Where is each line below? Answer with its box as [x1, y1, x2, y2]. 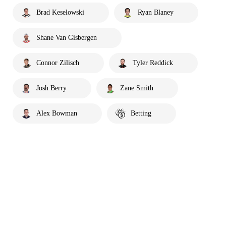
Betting [131, 109, 151, 118]
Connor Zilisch [36, 59, 79, 67]
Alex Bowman [36, 109, 77, 118]
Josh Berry [36, 84, 67, 92]
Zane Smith [120, 84, 153, 92]
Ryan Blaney [138, 9, 174, 17]
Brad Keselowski [36, 9, 84, 17]
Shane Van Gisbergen [36, 34, 97, 42]
